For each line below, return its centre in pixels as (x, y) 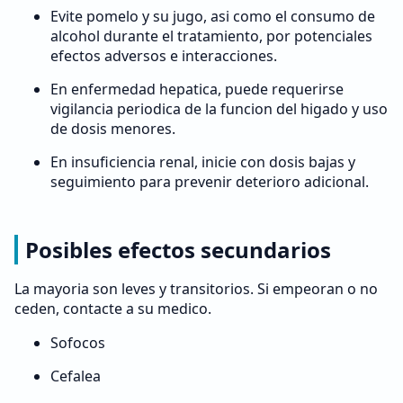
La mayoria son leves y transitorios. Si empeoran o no (196, 289)
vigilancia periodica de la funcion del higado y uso (219, 109)
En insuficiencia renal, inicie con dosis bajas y (203, 162)
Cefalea (76, 376)
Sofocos (78, 343)
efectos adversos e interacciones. (164, 56)
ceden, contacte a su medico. (113, 309)
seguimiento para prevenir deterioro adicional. (210, 182)
